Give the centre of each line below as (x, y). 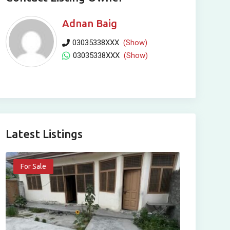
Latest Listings (44, 134)
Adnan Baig (89, 23)
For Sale (33, 166)
